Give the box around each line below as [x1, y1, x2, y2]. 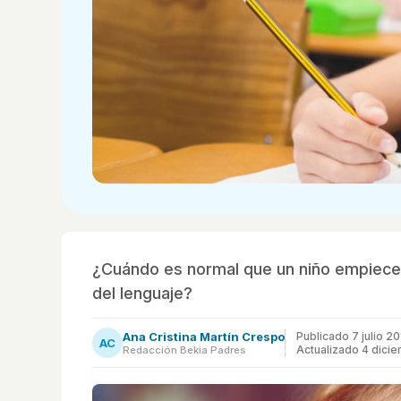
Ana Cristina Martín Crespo [123, 328, 285, 344]
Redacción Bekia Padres [123, 343, 246, 356]
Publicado [296, 328, 352, 343]
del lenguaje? [92, 283, 192, 303]
